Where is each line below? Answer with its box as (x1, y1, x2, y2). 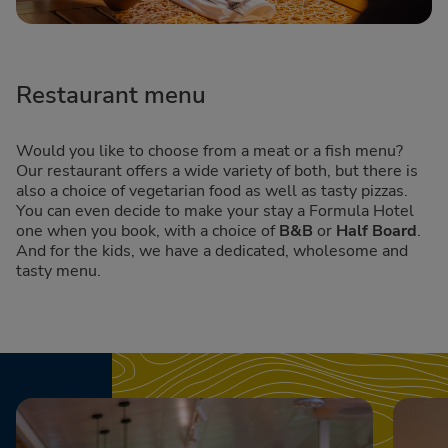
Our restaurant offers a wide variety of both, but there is (16, 159, 418, 182)
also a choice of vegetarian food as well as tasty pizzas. (16, 179, 408, 202)
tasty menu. (16, 259, 101, 282)
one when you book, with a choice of (16, 219, 279, 242)
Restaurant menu (16, 78, 206, 111)
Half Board (336, 219, 417, 242)
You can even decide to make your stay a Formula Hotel (16, 199, 414, 222)
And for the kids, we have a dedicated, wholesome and (16, 239, 408, 262)
